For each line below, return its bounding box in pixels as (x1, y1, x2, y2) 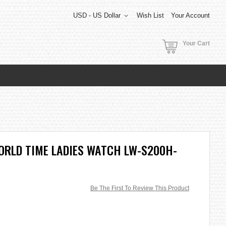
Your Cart (183, 40, 210, 47)
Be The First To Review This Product (90, 184, 189, 192)
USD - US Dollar (73, 12, 121, 19)
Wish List (137, 12, 164, 19)
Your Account (171, 12, 210, 19)
